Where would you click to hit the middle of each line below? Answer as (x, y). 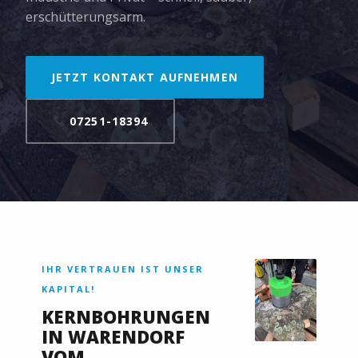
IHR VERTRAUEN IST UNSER (123, 268)
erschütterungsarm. (86, 16)
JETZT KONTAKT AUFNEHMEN (145, 77)
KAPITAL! (68, 288)
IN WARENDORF (113, 336)
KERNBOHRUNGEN (126, 316)
